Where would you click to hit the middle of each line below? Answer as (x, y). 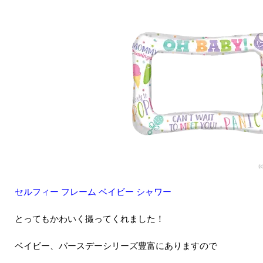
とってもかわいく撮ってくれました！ (90, 218)
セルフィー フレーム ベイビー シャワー (93, 191)
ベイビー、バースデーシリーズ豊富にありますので (116, 245)
